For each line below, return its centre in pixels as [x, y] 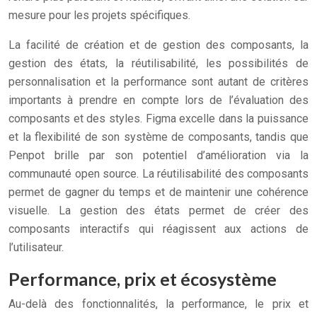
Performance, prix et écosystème [143, 279]
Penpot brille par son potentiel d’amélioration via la [158, 155]
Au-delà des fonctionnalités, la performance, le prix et [158, 304]
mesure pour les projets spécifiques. [99, 15]
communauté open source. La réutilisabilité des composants [158, 174]
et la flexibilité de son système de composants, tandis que [158, 137]
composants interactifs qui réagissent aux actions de [158, 229]
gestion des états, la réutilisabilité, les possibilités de [158, 63]
